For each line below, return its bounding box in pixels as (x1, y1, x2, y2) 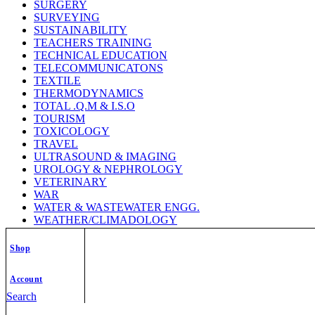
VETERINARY (34, 175, 107, 188)
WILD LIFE (34, 238, 90, 251)
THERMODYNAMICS (34, 86, 143, 99)
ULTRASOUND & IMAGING (34, 150, 176, 162)
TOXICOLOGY (34, 124, 110, 137)
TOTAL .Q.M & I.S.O (34, 99, 135, 112)
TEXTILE (34, 74, 81, 86)
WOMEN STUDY (34, 251, 120, 264)
